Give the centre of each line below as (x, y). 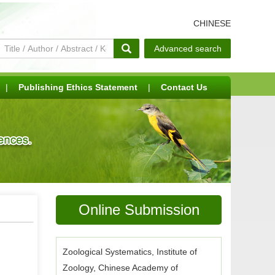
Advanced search (188, 48)
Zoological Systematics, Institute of (130, 252)
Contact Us (184, 87)
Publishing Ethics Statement (78, 87)
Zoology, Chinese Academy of (120, 268)
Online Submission (139, 210)
